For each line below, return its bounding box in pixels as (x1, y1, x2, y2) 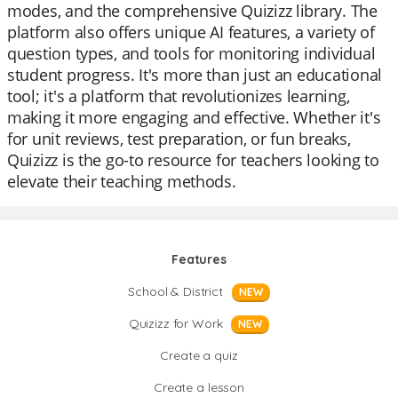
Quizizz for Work (128, 315, 223, 331)
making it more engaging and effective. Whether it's (7, 107, 381, 128)
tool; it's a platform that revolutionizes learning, (7, 85, 350, 107)
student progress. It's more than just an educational (7, 64, 382, 85)
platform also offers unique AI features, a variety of (7, 21, 375, 43)
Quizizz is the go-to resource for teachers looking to (7, 149, 379, 171)
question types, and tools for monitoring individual (7, 43, 376, 64)
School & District (128, 283, 223, 299)
